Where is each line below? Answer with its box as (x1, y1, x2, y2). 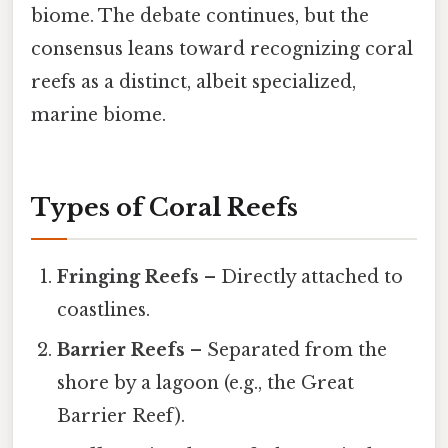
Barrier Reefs (57, 338, 186, 361)
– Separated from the (185, 338, 388, 361)
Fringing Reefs (57, 265, 200, 288)
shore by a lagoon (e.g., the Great (57, 371, 355, 394)
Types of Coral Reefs (31, 192, 298, 222)
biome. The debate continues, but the (31, 5, 369, 27)
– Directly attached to (199, 265, 404, 288)
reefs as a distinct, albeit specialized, (31, 71, 356, 93)
